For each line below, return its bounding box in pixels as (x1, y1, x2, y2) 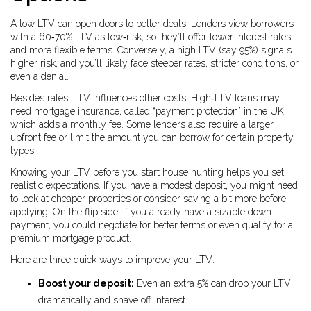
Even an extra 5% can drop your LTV (134, 278, 291, 289)
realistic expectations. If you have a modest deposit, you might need (10, 180, 298, 191)
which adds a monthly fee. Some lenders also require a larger (10, 119, 274, 130)
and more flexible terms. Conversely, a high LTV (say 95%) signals (10, 44, 292, 56)
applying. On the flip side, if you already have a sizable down (10, 206, 271, 217)
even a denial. (10, 71, 69, 82)
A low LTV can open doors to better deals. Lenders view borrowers (10, 18, 294, 29)
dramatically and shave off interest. (38, 294, 187, 305)
